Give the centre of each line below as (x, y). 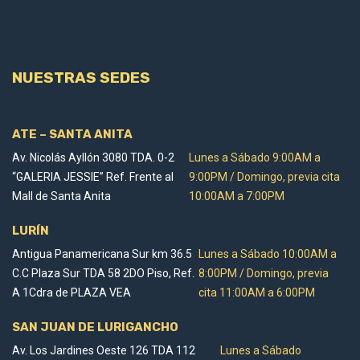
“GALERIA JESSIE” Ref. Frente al (93, 176)
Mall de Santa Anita (61, 196)
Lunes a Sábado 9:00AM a (255, 157)
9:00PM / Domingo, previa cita (265, 176)
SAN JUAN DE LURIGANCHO (95, 327)
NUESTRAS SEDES (81, 77)
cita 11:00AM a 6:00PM (257, 292)
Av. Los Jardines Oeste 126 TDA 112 (104, 350)
